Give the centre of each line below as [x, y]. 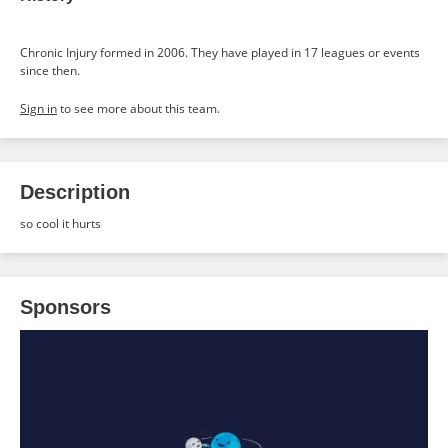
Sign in [38, 108]
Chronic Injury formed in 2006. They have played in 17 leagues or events [220, 52]
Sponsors [65, 307]
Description [75, 192]
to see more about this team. [138, 108]
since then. [50, 70]
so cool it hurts [60, 223]
